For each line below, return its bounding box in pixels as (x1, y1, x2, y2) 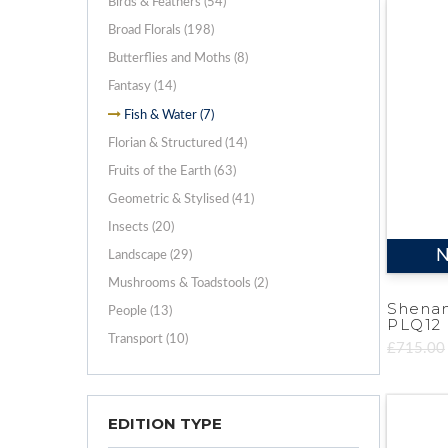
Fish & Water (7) (124, 108, 214, 122)
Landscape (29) (108, 248, 192, 262)
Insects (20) (108, 220, 174, 234)
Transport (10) (108, 332, 188, 346)
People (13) (108, 304, 172, 318)
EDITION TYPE (108, 413, 222, 433)
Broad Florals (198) (108, 23, 214, 37)
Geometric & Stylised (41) (108, 192, 254, 206)
